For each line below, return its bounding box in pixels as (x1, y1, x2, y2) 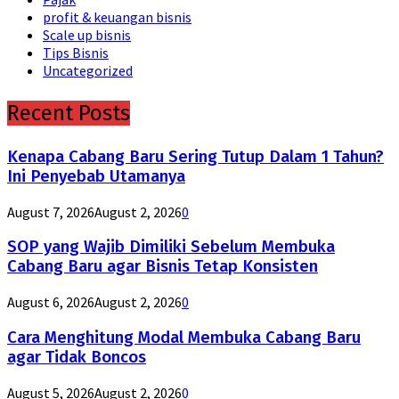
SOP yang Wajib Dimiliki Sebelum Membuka (7, 237, 335, 257)
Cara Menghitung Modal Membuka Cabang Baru (7, 327, 361, 347)
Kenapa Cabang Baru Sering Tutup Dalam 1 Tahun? (7, 146, 384, 167)
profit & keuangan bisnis (43, 7, 191, 26)
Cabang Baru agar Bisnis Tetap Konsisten (7, 256, 318, 277)
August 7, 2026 (7, 202, 94, 221)
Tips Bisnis (43, 43, 109, 61)
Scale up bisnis (43, 25, 131, 44)
